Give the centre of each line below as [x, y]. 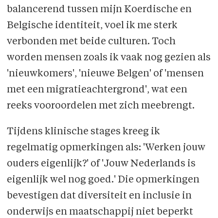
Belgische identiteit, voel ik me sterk [92, 26]
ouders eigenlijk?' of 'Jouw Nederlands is [101, 164]
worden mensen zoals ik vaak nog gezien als [109, 58]
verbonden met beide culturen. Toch [91, 42]
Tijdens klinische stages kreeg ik [83, 132]
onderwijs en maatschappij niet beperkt [100, 212]
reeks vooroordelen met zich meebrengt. [101, 106]
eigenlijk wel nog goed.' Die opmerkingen [103, 180]
